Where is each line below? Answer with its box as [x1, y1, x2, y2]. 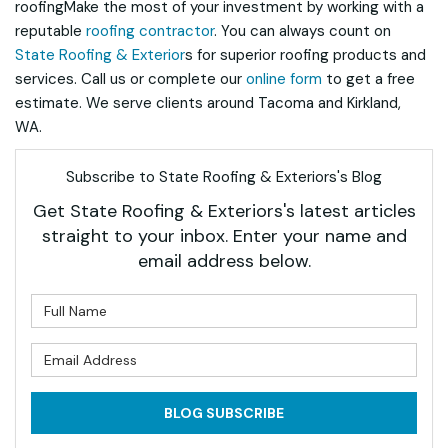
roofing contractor [86, 21, 214, 41]
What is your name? [223, 295, 372, 315]
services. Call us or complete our [15, 69, 246, 89]
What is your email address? [223, 344, 437, 364]
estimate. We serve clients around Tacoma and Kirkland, [15, 93, 401, 113]
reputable [15, 21, 86, 41]
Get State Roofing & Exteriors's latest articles [32, 199, 416, 223]
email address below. [137, 249, 311, 273]
